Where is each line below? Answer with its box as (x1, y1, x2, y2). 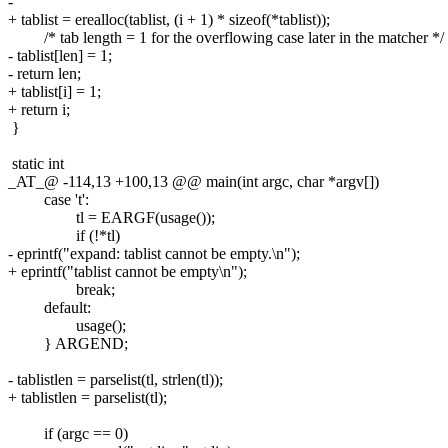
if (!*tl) (8, 226, 120, 244)
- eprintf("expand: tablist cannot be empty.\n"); (8, 244, 300, 262)
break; (8, 280, 115, 298)
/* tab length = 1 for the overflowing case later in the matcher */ (8, 28, 444, 46)
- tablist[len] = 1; (8, 46, 112, 64)
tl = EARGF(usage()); (8, 208, 215, 226)
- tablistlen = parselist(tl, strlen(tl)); (8, 370, 223, 388)
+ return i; (8, 100, 70, 118)
